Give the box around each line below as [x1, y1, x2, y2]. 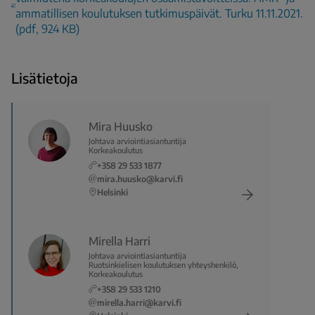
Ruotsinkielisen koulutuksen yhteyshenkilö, [89, 259, 238, 269]
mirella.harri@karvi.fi [97, 297, 181, 308]
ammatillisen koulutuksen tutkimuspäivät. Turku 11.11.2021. [15, 6, 303, 20]
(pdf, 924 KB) [15, 21, 79, 36]
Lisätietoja [11, 68, 78, 86]
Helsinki [97, 186, 128, 198]
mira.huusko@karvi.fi [97, 173, 183, 184]
